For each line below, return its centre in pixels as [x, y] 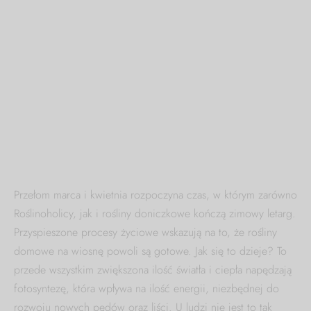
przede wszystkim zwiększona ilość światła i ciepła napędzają [153, 270]
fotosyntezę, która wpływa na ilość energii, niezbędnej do [146, 289]
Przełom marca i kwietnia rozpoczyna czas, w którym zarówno [155, 195]
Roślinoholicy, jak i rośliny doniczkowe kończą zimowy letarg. [155, 214]
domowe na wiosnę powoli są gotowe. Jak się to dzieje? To [150, 251]
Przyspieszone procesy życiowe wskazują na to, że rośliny [145, 233]
